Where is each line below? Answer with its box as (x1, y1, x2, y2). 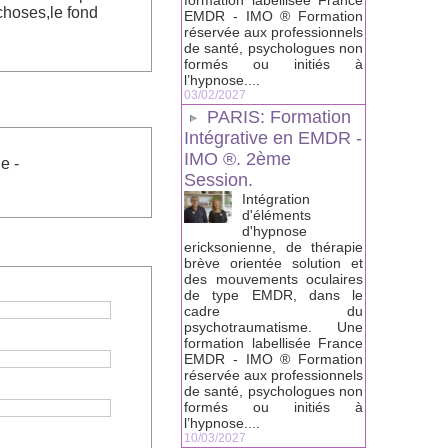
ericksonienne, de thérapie (184, 239, 363, 256)
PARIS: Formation (207, 107, 351, 128)
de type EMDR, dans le (184, 287, 363, 304)
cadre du (184, 303, 363, 320)
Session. (184, 170, 253, 191)
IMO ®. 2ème (184, 149, 291, 170)
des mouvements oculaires (184, 271, 363, 288)
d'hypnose (242, 223, 307, 240)
